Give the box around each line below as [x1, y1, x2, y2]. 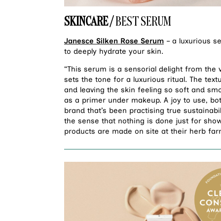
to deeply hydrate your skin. [64, 47, 163, 56]
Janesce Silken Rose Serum [64, 37, 164, 46]
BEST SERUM [115, 13, 171, 30]
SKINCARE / [64, 13, 115, 30]
